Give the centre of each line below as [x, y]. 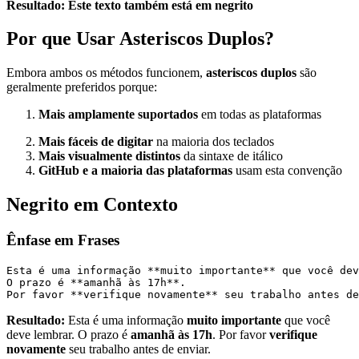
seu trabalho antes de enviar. [138, 349]
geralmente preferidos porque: [82, 87]
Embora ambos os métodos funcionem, [106, 73]
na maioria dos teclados [214, 142]
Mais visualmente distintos [109, 156]
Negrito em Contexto [92, 205]
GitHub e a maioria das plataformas [135, 171]
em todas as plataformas [260, 115]
